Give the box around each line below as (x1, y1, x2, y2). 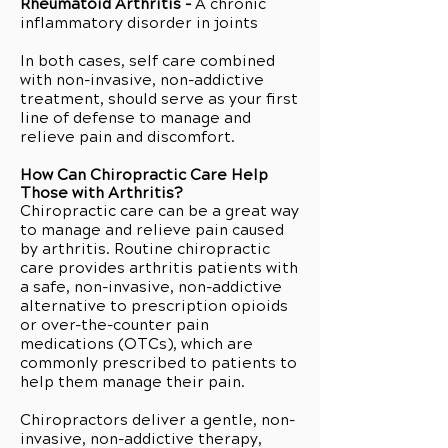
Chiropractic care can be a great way (20, 202, 299, 220)
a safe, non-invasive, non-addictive (20, 278, 282, 296)
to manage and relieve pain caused (20, 221, 284, 239)
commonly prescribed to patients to (20, 354, 297, 372)
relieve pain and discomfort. (20, 128, 235, 146)
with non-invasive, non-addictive (20, 71, 264, 89)
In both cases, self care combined (20, 52, 275, 70)
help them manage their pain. (20, 373, 245, 391)
